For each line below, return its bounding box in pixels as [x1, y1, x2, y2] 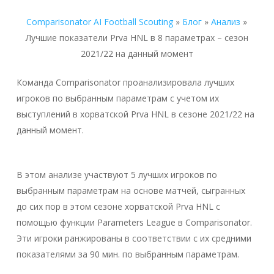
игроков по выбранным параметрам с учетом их [16, 92, 219, 104]
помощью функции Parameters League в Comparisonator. [16, 216, 252, 228]
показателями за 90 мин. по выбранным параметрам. [16, 248, 239, 260]
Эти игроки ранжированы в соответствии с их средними [16, 232, 251, 244]
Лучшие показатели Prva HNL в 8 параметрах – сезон [25, 31, 248, 43]
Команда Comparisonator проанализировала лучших [16, 76, 234, 88]
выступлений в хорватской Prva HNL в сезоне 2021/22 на [16, 108, 254, 120]
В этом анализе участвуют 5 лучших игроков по [16, 168, 217, 180]
